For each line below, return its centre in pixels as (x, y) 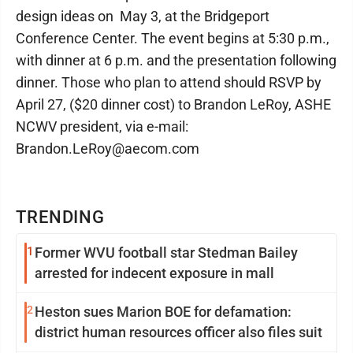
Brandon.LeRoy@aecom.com (108, 149)
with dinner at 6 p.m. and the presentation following (176, 60)
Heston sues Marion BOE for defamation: (163, 312)
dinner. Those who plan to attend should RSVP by (170, 82)
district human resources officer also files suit (178, 332)
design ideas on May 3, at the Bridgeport (143, 16)
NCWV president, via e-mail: (102, 126)
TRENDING (61, 217)
